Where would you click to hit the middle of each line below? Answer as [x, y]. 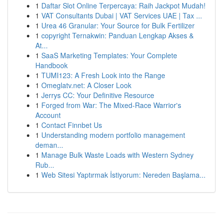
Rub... [45, 165]
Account [48, 115]
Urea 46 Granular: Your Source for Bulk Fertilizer [118, 25]
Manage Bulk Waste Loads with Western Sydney [117, 155]
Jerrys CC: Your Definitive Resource [98, 95]
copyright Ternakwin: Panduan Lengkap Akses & [117, 35]
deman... [49, 145]
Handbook [52, 65]
